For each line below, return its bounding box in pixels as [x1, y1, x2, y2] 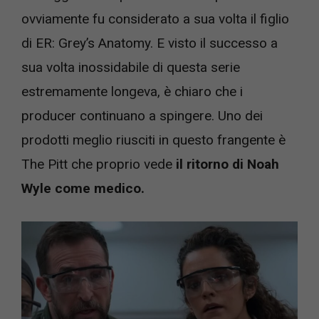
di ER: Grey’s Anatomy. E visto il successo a [21, 35, 278, 52]
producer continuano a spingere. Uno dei [21, 108, 263, 125]
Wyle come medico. [21, 180, 145, 197]
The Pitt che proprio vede [21, 156, 172, 173]
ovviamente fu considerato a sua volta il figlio [21, 11, 289, 28]
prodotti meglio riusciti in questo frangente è [21, 132, 286, 149]
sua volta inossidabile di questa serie [21, 59, 240, 76]
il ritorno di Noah [172, 156, 279, 173]
